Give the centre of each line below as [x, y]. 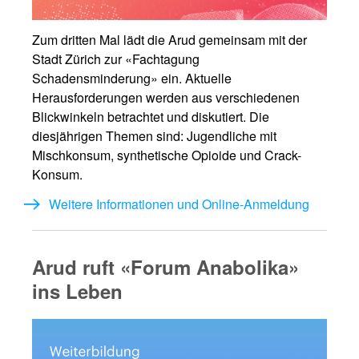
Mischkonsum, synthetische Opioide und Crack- [167, 155]
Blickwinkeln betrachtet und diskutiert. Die [151, 117]
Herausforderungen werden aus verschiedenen [166, 97]
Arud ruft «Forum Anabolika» [165, 266]
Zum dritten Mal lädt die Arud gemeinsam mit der [169, 40]
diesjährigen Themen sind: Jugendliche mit [154, 136]
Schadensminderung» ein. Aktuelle [132, 78]
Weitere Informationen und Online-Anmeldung [179, 204]
